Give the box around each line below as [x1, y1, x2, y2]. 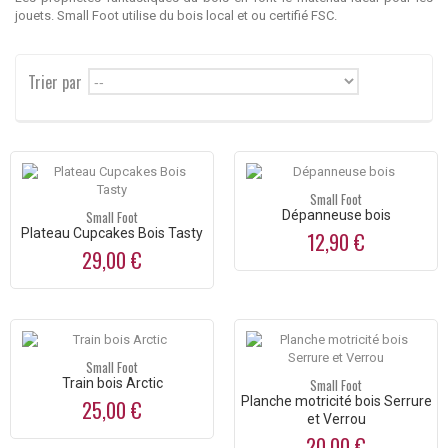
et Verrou [306, 411, 366, 428]
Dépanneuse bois [281, 207, 391, 224]
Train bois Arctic [61, 375, 163, 392]
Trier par [28, 70, 82, 95]
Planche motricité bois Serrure [240, 393, 432, 410]
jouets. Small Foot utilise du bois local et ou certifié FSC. [15, 8, 337, 24]
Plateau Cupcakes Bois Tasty [21, 225, 203, 242]
